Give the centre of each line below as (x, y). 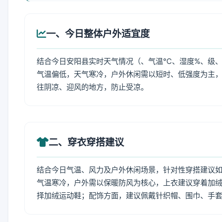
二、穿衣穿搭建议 (86, 142)
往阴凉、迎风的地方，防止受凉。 (92, 87)
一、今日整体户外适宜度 (98, 34)
